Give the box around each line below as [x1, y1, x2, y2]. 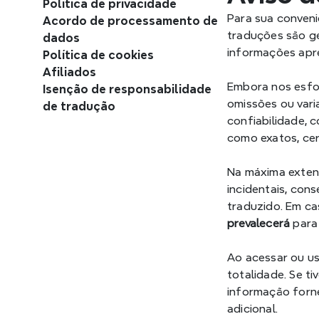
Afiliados [43, 66, 96, 78]
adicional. [227, 303, 278, 315]
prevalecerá [227, 217, 291, 229]
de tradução [43, 100, 115, 113]
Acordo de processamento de [43, 15, 218, 27]
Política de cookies [43, 49, 154, 61]
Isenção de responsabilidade [43, 83, 211, 95]
